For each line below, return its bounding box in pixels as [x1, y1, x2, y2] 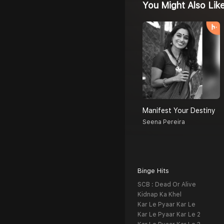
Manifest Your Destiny [142, 106, 215, 115]
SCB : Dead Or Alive [137, 181, 196, 188]
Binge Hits [137, 167, 169, 175]
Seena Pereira [142, 118, 185, 126]
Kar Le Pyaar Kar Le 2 [137, 211, 200, 218]
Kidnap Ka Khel [137, 191, 181, 198]
